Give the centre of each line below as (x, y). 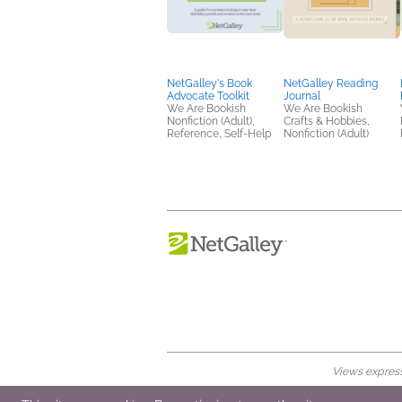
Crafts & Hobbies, (327, 121)
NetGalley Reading (331, 83)
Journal (302, 96)
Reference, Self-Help (219, 134)
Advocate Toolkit (208, 96)
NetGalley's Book (210, 83)
